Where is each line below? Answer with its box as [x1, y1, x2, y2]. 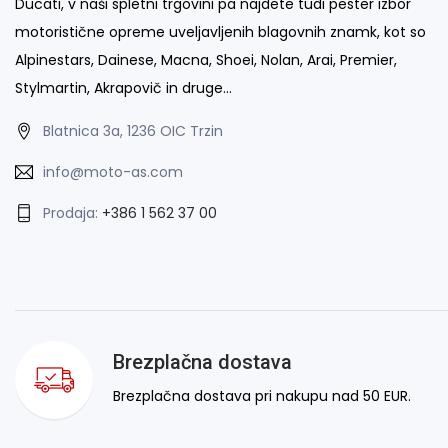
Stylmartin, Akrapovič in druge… [15, 77, 232, 98]
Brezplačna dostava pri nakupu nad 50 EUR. [113, 386, 411, 407]
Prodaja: [43, 202, 102, 223]
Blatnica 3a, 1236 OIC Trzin [43, 120, 223, 141]
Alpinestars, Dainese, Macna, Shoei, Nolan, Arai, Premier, [15, 49, 397, 70]
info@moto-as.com [43, 161, 183, 182]
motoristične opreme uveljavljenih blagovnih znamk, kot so [15, 21, 426, 42]
